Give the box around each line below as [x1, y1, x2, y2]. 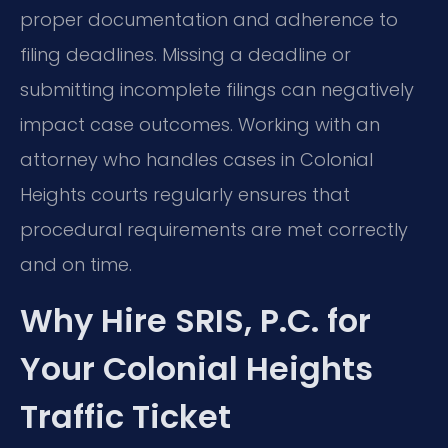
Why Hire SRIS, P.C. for [20, 297, 371, 343]
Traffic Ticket [20, 393, 231, 439]
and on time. [20, 252, 132, 278]
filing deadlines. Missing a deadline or [20, 42, 351, 68]
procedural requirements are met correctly [20, 217, 408, 243]
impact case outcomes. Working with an [20, 112, 380, 138]
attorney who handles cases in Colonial [20, 147, 373, 173]
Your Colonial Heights [20, 345, 373, 391]
